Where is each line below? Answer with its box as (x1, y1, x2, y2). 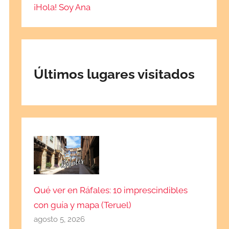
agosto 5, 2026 (34, 214, 85, 224)
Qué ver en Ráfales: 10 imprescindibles (34, 185, 188, 195)
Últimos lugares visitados (34, 66, 195, 82)
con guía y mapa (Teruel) (34, 199, 132, 210)
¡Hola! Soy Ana (34, 2, 91, 12)
